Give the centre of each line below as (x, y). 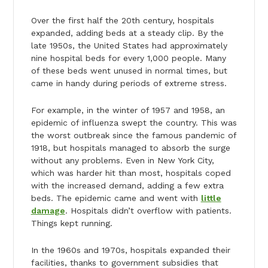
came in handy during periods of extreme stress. (129, 83)
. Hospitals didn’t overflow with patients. (148, 210)
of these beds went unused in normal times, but (129, 70)
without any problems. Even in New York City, (122, 160)
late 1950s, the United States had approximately (129, 45)
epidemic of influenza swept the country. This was (134, 122)
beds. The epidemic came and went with (116, 198)
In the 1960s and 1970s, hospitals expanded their (130, 250)
